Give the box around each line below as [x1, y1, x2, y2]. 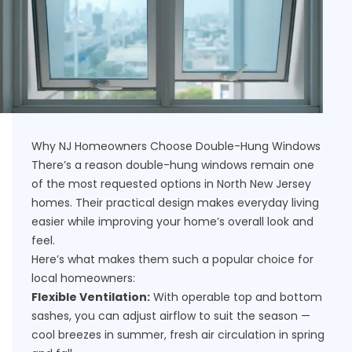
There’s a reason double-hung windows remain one [31, 156, 314, 173]
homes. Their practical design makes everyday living [31, 194, 319, 211]
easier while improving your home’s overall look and [31, 213, 313, 229]
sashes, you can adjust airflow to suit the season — [31, 307, 310, 324]
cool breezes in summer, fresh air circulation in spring [31, 326, 324, 343]
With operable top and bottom [150, 288, 322, 305]
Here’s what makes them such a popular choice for [31, 251, 313, 267]
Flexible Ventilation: [31, 288, 150, 305]
